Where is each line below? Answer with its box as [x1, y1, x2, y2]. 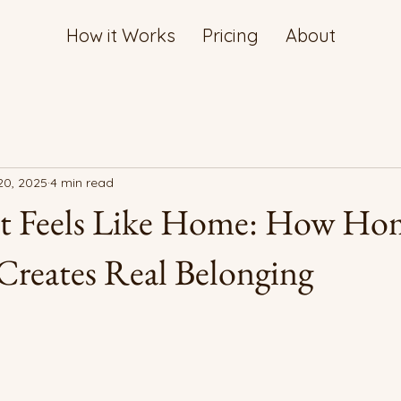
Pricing [201, 24, 259, 47]
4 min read [50, 174, 114, 191]
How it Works [65, 24, 175, 47]
